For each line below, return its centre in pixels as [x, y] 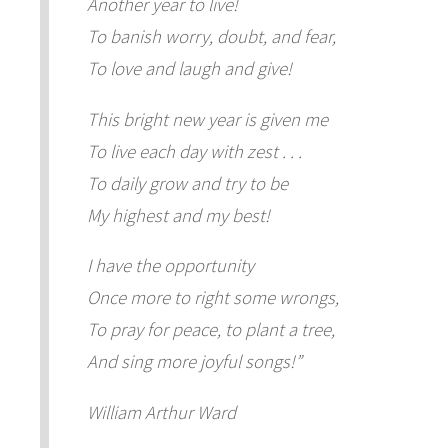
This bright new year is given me [207, 119]
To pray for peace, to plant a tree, [210, 330]
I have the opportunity [170, 266]
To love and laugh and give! [189, 68]
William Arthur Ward [161, 412]
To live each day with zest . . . [194, 151]
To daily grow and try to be [187, 183]
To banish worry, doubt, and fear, [211, 36]
